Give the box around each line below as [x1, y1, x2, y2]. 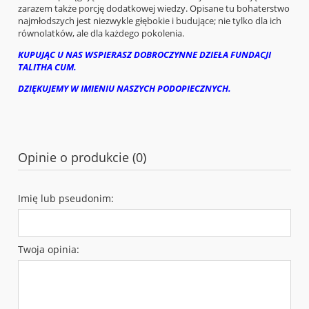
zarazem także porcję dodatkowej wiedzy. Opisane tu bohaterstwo [18, 1, 290, 14]
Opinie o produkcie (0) [18, 148, 146, 166]
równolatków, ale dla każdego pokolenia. [18, 26, 184, 39]
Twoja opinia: [18, 242, 79, 256]
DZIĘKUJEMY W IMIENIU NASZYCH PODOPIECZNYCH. [18, 81, 231, 94]
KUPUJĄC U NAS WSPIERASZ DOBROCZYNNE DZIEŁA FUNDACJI [18, 48, 271, 61]
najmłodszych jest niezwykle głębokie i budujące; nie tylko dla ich [18, 14, 281, 27]
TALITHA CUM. [18, 60, 77, 73]
